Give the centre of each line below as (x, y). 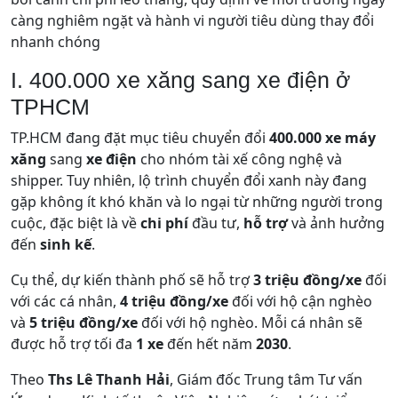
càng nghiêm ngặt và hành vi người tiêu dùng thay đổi (192, 20)
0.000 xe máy (330, 137)
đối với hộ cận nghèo (300, 301)
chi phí (164, 223)
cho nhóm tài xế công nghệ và (239, 159)
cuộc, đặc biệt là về (76, 223)
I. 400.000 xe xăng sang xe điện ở (180, 80)
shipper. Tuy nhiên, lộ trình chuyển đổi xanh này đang (189, 180)
